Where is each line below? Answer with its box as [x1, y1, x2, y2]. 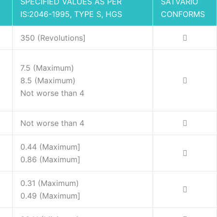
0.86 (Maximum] [20, 155, 80, 165]
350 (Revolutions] [20, 33, 86, 43]
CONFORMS [161, 9, 205, 19]
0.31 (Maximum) [20, 178, 79, 188]
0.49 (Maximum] [20, 191, 80, 201]
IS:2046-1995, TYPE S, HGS [20, 9, 122, 19]
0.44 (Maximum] [20, 142, 80, 152]
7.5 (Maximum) [20, 63, 74, 73]
